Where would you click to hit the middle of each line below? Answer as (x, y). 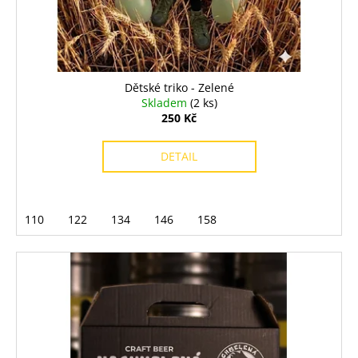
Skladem (165, 103)
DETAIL (179, 157)
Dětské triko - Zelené (179, 88)
